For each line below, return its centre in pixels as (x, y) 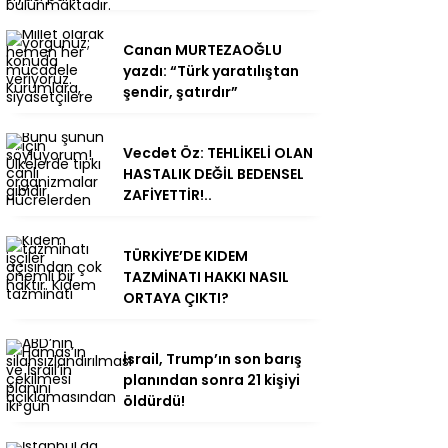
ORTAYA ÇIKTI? (176, 297)
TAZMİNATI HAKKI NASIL (206, 276)
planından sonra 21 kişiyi (211, 379)
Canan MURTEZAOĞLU (202, 49)
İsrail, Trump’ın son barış (212, 358)
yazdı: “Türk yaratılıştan (211, 70)
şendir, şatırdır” (180, 91)
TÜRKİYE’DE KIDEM (185, 255)
